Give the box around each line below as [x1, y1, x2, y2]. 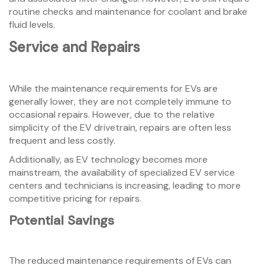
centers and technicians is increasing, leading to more [9, 179, 241, 192]
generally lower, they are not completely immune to [9, 95, 231, 108]
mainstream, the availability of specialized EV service [9, 166, 235, 179]
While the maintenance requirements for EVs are [9, 82, 218, 95]
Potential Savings [9, 212, 114, 230]
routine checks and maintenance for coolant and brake [9, 5, 247, 18]
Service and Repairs [9, 38, 140, 57]
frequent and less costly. [9, 134, 118, 147]
